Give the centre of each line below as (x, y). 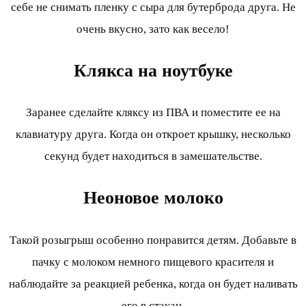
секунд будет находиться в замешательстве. (153, 156)
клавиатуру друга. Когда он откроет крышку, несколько (153, 135)
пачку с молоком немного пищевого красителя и (153, 262)
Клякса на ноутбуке (153, 71)
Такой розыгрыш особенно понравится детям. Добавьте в (153, 240)
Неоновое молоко (153, 198)
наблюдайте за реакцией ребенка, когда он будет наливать (153, 283)
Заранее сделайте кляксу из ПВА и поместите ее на (153, 113)
